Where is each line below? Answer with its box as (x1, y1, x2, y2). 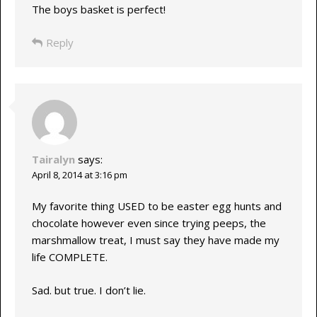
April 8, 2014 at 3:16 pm (31, 168, 127, 181)
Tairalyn (31, 151, 75, 166)
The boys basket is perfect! (31, 2, 166, 17)
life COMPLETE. (31, 250, 108, 265)
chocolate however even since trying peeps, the (31, 216, 266, 231)
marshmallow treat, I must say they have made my (31, 233, 279, 248)
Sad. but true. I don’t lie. (31, 282, 146, 297)
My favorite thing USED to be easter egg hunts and (31, 199, 282, 214)
